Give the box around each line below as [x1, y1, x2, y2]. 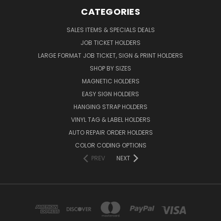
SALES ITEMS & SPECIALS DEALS [66, 25, 155, 34]
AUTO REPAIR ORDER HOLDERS [68, 128, 153, 137]
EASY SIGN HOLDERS [82, 89, 139, 98]
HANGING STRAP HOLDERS [74, 102, 147, 111]
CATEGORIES [81, 5, 140, 18]
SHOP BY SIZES [90, 64, 131, 73]
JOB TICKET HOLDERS [80, 38, 141, 47]
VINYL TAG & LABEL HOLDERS [71, 115, 150, 124]
